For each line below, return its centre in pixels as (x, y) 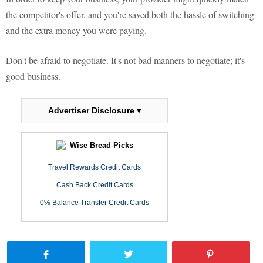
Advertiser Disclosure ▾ (95, 111)
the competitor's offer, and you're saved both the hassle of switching (130, 15)
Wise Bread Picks (100, 146)
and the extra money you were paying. (76, 31)
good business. (33, 76)
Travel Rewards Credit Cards (95, 168)
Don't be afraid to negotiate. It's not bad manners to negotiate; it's (125, 60)
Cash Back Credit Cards (95, 185)
